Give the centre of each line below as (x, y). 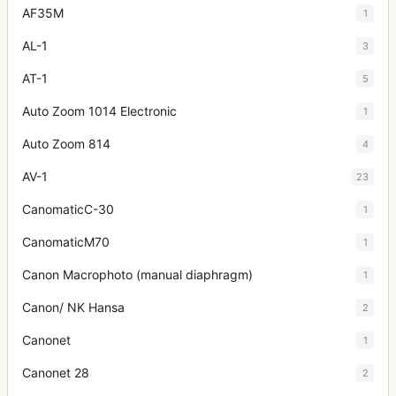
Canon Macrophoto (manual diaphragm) (137, 274)
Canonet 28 (56, 373)
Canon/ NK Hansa (73, 307)
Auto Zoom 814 (66, 144)
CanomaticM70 (66, 242)
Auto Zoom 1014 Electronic (99, 111)
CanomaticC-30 (68, 209)
